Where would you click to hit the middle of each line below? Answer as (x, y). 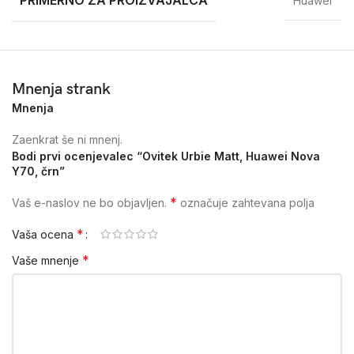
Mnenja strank (61, 90)
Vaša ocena (44, 235)
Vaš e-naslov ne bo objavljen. (89, 203)
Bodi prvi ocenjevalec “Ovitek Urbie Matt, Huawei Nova (166, 156)
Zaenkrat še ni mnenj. (67, 140)
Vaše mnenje (47, 261)
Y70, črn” (38, 171)
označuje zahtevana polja (246, 203)
